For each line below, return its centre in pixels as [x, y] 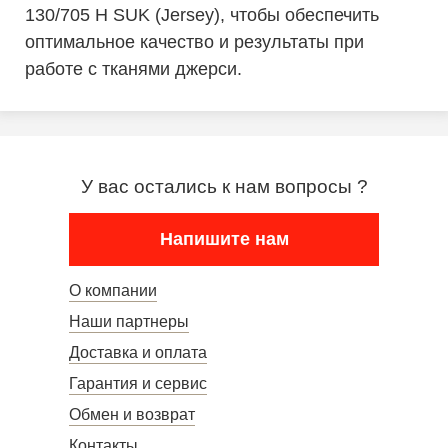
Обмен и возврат [132, 414]
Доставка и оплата [138, 352]
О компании [113, 290]
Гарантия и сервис [138, 383]
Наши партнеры [129, 321]
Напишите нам [224, 239]
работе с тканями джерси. [133, 69]
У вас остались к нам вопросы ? [224, 186]
